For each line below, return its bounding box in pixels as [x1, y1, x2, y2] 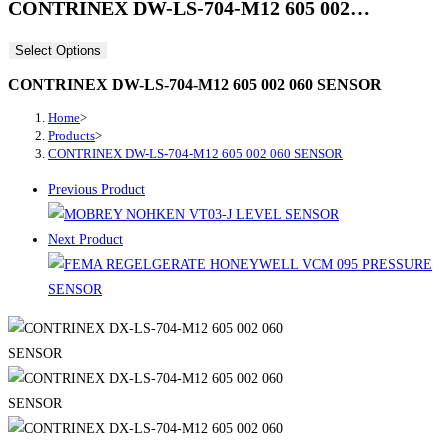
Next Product [48, 231, 123, 247]
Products [48, 127, 95, 143]
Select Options [15, 43, 101, 59]
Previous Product [48, 181, 145, 197]
